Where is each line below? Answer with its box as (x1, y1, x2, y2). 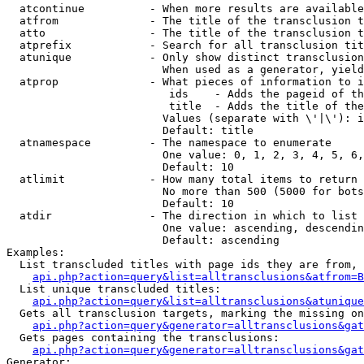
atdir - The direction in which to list (6, 210, 357, 222)
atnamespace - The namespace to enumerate (6, 136, 331, 149)
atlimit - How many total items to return (6, 173, 357, 185)
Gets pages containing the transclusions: (6, 331, 279, 344)
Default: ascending (6, 234, 279, 246)
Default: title (6, 124, 253, 136)
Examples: (6, 246, 65, 258)
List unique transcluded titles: (6, 283, 221, 295)
